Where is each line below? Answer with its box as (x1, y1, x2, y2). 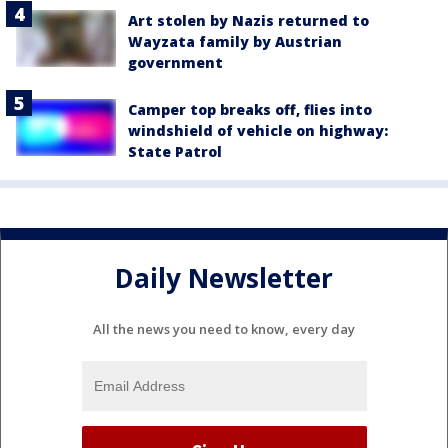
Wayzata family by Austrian (128, 32, 342, 52)
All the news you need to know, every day (93, 320, 355, 339)
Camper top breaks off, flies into (128, 100, 372, 120)
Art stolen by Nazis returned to (128, 11, 369, 31)
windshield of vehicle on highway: (128, 121, 388, 141)
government (128, 53, 223, 73)
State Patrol (128, 142, 222, 162)
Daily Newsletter (115, 259, 333, 296)
